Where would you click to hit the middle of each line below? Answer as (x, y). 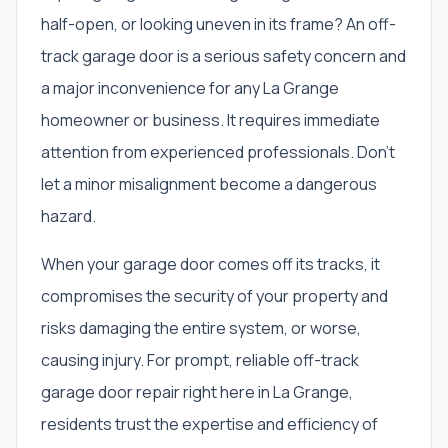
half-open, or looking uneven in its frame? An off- (218, 24)
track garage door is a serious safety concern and (223, 56)
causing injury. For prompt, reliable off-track (200, 360)
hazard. (68, 216)
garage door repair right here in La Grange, (197, 392)
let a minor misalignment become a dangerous (209, 184)
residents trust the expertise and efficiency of (209, 424)
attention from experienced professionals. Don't (218, 152)
